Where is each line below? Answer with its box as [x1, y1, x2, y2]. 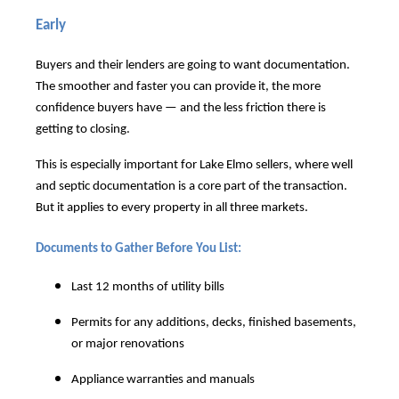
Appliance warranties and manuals [71, 372, 255, 387]
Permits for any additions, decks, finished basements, [71, 315, 356, 330]
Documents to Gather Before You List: [36, 241, 241, 256]
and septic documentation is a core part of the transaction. [36, 180, 347, 194]
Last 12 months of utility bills [71, 280, 224, 294]
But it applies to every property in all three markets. [36, 201, 308, 216]
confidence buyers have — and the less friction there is [36, 102, 326, 116]
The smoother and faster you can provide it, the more [36, 80, 321, 94]
